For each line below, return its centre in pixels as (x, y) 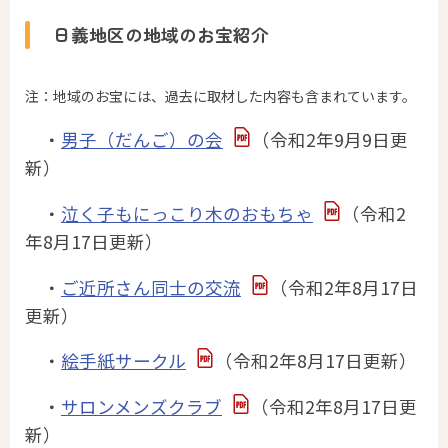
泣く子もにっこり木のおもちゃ (187, 214)
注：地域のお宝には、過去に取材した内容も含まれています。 (220, 95)
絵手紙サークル (123, 361)
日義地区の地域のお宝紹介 (161, 35)
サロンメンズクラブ (141, 406)
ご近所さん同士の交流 (151, 287)
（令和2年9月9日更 (329, 140)
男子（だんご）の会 (142, 140)
